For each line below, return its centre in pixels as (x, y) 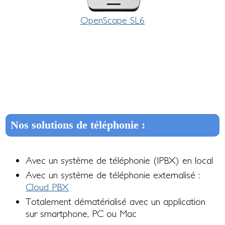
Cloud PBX (47, 187)
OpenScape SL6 (113, 20)
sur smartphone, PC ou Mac (81, 214)
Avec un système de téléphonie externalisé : (113, 175)
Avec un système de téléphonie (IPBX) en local (120, 160)
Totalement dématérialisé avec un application (116, 202)
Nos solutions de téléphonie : (78, 125)
